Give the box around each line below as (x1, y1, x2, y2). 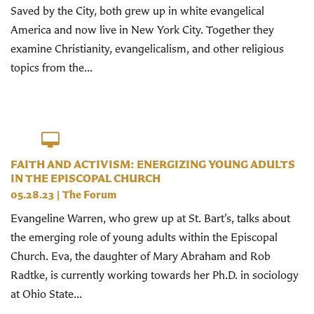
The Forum (62, 187, 116, 201)
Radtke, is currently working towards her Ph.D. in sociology (11, 267, 299, 282)
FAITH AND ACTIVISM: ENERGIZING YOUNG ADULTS (11, 157, 295, 172)
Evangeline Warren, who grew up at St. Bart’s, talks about (11, 210, 290, 225)
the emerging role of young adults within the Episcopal (11, 229, 278, 244)
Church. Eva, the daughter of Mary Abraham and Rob (11, 248, 271, 263)
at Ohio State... (11, 286, 82, 301)
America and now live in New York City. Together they (11, 22, 274, 37)
